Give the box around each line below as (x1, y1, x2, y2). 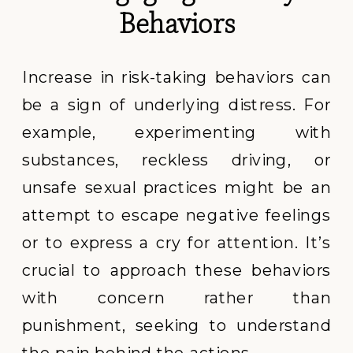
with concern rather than (22, 287, 332, 308)
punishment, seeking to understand (22, 314, 332, 336)
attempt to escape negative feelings (22, 204, 332, 225)
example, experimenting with (22, 121, 332, 143)
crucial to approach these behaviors (22, 259, 332, 281)
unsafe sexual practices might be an (22, 176, 332, 198)
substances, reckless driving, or (22, 149, 332, 170)
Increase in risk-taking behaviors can (22, 66, 332, 87)
